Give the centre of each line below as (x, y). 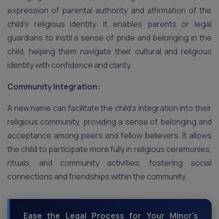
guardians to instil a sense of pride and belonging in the (109, 38)
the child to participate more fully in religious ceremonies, (109, 149)
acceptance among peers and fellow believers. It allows (109, 135)
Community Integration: (54, 87)
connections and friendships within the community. (97, 176)
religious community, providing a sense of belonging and (109, 122)
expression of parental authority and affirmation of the (109, 10)
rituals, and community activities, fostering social (109, 163)
